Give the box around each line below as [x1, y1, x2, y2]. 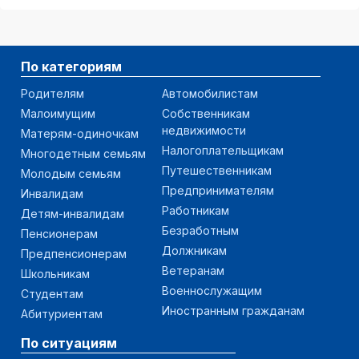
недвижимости [162, 123, 246, 137]
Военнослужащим [162, 283, 262, 297]
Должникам [162, 243, 227, 257]
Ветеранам [162, 263, 224, 277]
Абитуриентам [21, 306, 103, 321]
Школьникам [21, 266, 90, 280]
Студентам [21, 286, 83, 301]
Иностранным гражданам [162, 303, 305, 317]
